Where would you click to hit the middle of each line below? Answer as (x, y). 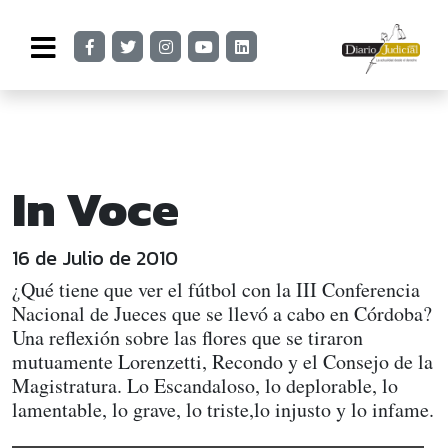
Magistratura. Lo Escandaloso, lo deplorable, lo (205, 385)
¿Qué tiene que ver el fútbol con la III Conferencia (216, 289)
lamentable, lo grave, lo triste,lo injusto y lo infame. (223, 409)
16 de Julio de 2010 (95, 258)
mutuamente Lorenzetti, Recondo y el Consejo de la (222, 361)
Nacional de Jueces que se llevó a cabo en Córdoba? (222, 313)
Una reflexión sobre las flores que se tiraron (187, 337)
